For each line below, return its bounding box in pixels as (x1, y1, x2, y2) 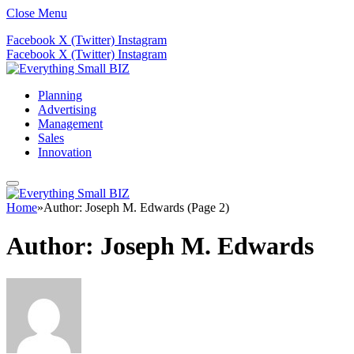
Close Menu (6, 6, 67, 20)
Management (38, 117, 103, 130)
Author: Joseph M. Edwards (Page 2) (43, 201, 229, 214)
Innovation (38, 145, 92, 159)
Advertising (38, 103, 96, 116)
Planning (38, 88, 82, 102)
